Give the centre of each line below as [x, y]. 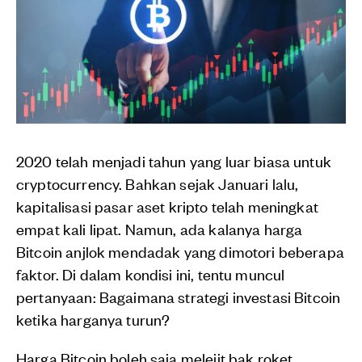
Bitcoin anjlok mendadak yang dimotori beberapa [180, 251]
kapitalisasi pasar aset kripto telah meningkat [167, 206]
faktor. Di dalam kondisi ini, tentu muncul [151, 274]
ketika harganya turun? [93, 319]
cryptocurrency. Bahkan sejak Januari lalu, [158, 183]
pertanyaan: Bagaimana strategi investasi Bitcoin [179, 297]
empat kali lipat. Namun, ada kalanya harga [160, 229]
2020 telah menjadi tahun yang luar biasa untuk [174, 161]
